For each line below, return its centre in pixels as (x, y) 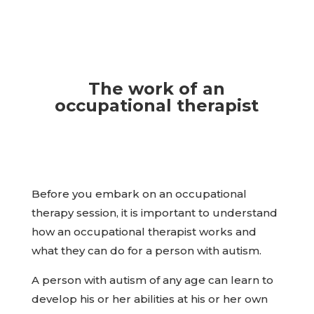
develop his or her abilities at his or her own (149, 299)
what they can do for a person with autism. (146, 251)
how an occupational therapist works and (144, 232)
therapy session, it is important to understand (154, 213)
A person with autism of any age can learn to (152, 280)
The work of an (157, 89)
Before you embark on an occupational (139, 194)
